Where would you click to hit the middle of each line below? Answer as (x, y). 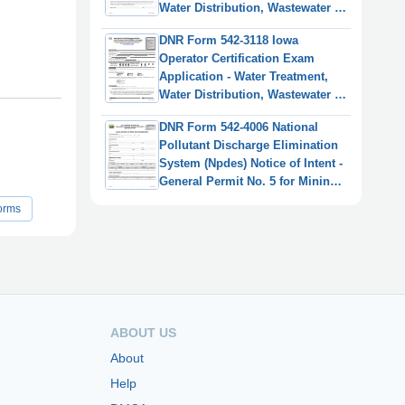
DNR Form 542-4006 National (239, 127)
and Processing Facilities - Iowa (249, 200)
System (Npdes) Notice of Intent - (251, 164)
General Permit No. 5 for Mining (248, 182)
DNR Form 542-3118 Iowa (229, 41)
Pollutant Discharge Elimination (249, 146)
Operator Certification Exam (237, 59)
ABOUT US (144, 332)
